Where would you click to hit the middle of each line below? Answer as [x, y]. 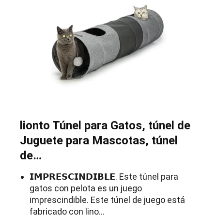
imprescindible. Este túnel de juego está [107, 200]
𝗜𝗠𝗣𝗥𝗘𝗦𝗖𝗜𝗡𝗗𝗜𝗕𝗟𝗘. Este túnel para [104, 176]
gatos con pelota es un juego [86, 188]
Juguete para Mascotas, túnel [99, 140]
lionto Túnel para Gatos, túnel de [105, 125]
